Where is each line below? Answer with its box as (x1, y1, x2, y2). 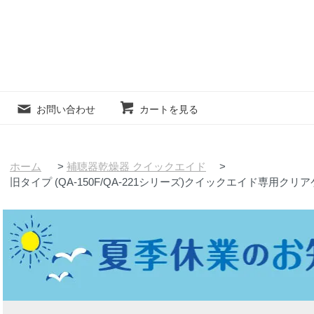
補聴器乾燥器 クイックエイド (66, 160, 206, 172)
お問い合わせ (36, 104, 95, 115)
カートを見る (139, 104, 198, 115)
